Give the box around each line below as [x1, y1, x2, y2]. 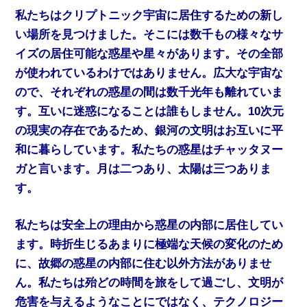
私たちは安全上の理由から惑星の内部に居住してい [15, 218, 284, 232]
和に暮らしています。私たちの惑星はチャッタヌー [15, 143, 284, 157]
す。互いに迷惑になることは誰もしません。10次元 [15, 105, 284, 119]
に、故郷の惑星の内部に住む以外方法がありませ [15, 256, 272, 270]
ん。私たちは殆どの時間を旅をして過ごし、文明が [15, 275, 284, 289]
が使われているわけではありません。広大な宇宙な [15, 66, 284, 80]
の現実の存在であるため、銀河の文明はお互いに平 [15, 124, 284, 138]
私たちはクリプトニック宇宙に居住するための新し [15, 9, 284, 23]
